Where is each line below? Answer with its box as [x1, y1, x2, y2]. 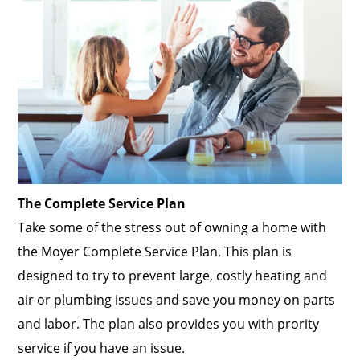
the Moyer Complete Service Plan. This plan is [18, 243, 292, 261]
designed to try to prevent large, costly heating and [18, 267, 328, 285]
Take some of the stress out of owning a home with [18, 219, 327, 237]
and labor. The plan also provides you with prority [18, 315, 320, 333]
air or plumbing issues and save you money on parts [18, 291, 336, 309]
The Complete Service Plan [18, 194, 186, 213]
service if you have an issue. [18, 339, 186, 358]
